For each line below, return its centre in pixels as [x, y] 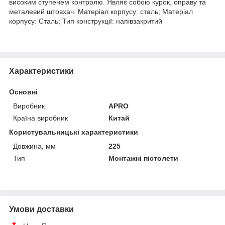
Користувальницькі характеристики [74, 132]
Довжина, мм [34, 146]
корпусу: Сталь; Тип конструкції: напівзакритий [86, 21]
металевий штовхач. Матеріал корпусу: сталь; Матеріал [101, 11]
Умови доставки [41, 209]
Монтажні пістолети [144, 158]
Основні [23, 92]
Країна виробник [40, 118]
